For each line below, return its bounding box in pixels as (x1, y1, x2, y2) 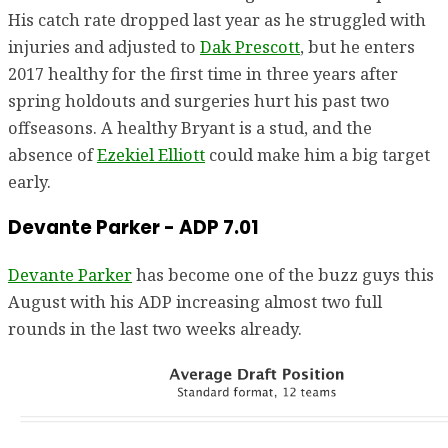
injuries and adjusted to (8, 34, 200, 58)
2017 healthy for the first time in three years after (8, 61, 398, 85)
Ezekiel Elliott (97, 142, 205, 166)
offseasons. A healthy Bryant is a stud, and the (8, 115, 372, 139)
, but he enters (300, 34, 415, 58)
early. (8, 169, 51, 193)
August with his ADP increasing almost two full (8, 290, 382, 314)
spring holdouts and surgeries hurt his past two (8, 88, 390, 112)
